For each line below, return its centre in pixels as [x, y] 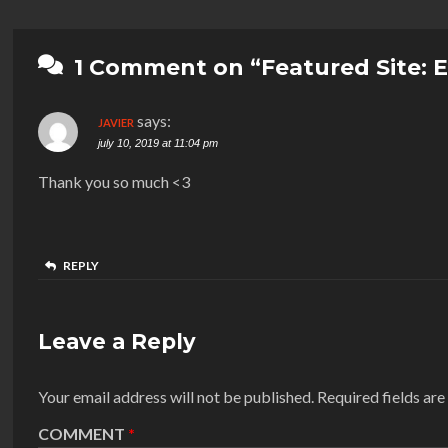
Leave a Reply [117, 342]
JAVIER [116, 123]
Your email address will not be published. [176, 397]
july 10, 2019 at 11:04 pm [158, 143]
